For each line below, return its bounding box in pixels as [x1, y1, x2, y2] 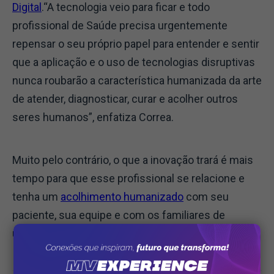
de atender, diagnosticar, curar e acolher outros [12, 92, 238, 106]
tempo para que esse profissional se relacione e [12, 172, 245, 185]
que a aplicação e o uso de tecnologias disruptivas [12, 56, 255, 69]
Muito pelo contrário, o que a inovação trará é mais [12, 154, 253, 167]
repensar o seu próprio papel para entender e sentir [12, 37, 259, 51]
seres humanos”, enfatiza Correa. [12, 111, 179, 124]
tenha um [12, 190, 61, 204]
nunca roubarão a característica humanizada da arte [12, 74, 262, 87]
